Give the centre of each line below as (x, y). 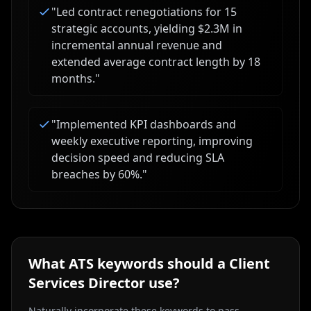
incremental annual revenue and (137, 45)
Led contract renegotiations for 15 (146, 12)
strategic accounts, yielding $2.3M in (147, 28)
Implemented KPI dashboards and (146, 124)
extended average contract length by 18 (156, 62)
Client (250, 263)
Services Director (87, 283)
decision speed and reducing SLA (138, 158)
